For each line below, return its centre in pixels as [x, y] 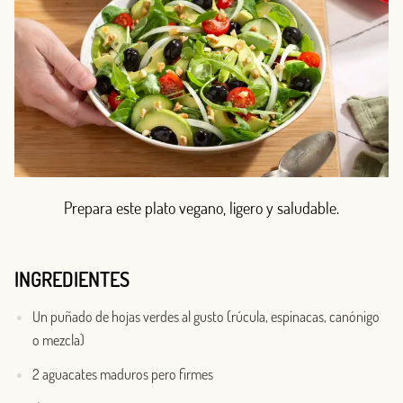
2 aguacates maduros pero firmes [123, 375]
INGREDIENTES [72, 279]
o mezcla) [58, 340]
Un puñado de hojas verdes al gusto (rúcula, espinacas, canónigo [206, 317]
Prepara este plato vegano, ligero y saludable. [201, 208]
